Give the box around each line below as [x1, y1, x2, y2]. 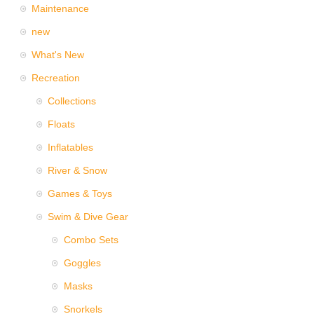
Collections [47, 95, 96, 107]
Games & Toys [47, 187, 112, 199]
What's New [32, 48, 85, 60]
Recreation [32, 71, 81, 83]
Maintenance [32, 2, 90, 14]
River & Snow [47, 164, 107, 176]
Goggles [63, 257, 101, 268]
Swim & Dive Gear [47, 210, 128, 222]
